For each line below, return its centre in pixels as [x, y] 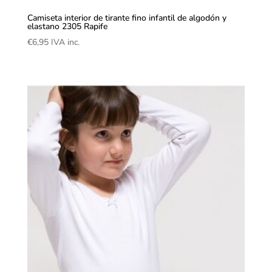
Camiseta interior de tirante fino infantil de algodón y [127, 18]
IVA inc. [65, 42]
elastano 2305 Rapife [67, 26]
